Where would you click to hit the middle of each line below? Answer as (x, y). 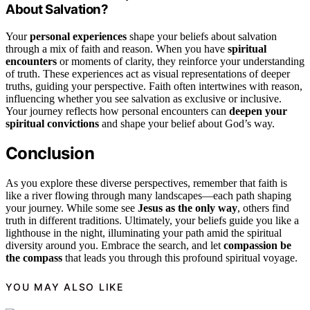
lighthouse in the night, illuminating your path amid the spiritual (144, 233)
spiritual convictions (52, 123)
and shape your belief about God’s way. (187, 123)
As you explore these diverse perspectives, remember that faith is (146, 183)
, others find (263, 208)
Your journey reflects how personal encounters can (117, 111)
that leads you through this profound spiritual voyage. (180, 258)
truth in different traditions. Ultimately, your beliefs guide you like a (152, 221)
